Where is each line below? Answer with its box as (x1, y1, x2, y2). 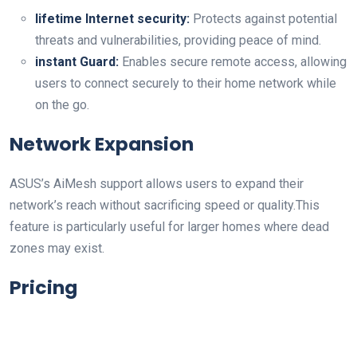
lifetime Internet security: (35, 11, 190, 26)
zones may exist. (10, 241, 104, 256)
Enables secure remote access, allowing (119, 54, 347, 69)
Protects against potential (190, 11, 337, 26)
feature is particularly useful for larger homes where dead (10, 219, 329, 234)
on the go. (35, 97, 89, 112)
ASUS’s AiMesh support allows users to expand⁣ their (10, 176, 304, 191)
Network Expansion (10, 131, 194, 157)
